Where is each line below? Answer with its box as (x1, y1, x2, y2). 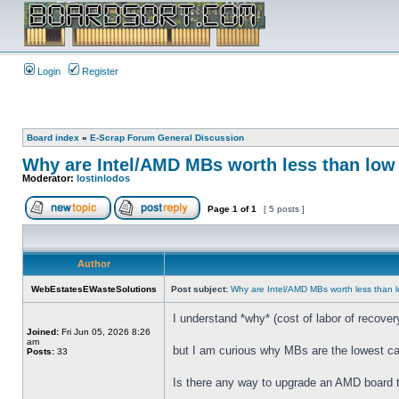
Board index (27, 133, 79, 142)
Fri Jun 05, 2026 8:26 (59, 327, 151, 337)
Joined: (27, 327, 59, 337)
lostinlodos (77, 173, 130, 183)
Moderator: (22, 173, 77, 183)
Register (79, 66, 118, 77)
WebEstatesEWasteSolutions (30, 284, 157, 294)
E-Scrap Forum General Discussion (90, 133, 244, 142)
